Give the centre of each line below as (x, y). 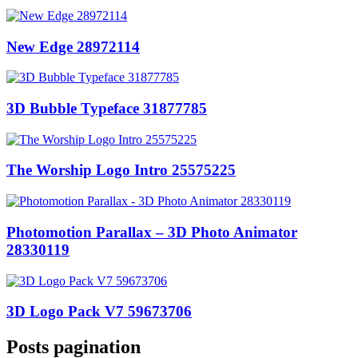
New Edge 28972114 (73, 46)
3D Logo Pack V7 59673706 (99, 312)
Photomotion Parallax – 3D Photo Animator (152, 232)
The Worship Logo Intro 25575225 (121, 170)
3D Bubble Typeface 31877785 (107, 109)
